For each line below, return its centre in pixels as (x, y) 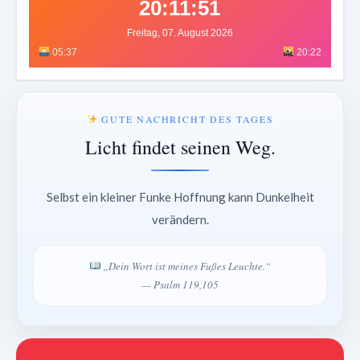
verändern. (180, 219)
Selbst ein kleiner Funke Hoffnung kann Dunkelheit (180, 196)
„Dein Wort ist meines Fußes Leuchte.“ (186, 266)
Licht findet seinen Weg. (180, 147)
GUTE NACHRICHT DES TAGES (186, 119)
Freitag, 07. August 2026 (180, 33)
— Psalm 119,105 (180, 284)
